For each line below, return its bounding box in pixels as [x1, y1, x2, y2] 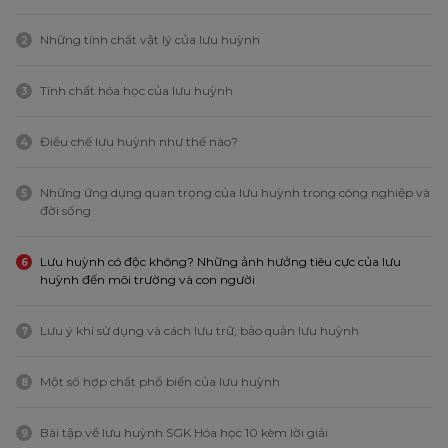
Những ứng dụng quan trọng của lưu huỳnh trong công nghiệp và [40, 185, 430, 201]
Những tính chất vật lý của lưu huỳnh [40, 32, 260, 48]
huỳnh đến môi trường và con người [40, 272, 255, 288]
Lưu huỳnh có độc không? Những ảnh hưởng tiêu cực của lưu [40, 254, 401, 270]
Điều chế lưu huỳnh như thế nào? [40, 134, 238, 150]
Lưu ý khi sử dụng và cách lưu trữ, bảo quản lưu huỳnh [40, 323, 359, 339]
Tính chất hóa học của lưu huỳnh [40, 83, 233, 99]
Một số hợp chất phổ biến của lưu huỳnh [40, 374, 283, 390]
